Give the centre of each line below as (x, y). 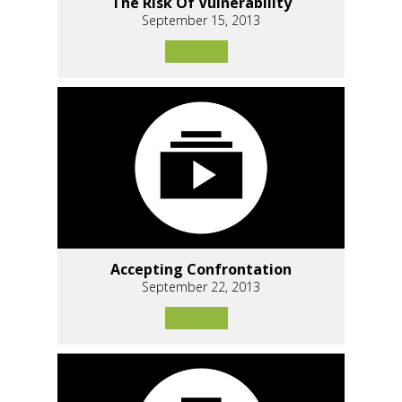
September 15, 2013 (201, 20)
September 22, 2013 (201, 287)
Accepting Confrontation (201, 270)
